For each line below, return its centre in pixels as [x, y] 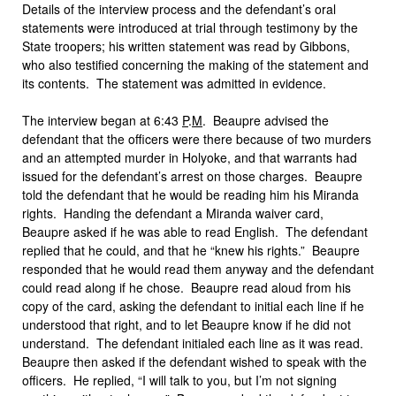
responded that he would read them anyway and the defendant [198, 269]
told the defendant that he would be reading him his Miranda [190, 194]
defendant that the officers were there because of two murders [197, 139]
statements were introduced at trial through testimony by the [190, 27]
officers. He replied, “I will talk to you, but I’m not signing [179, 380]
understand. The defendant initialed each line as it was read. [194, 343]
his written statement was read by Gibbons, [228, 46]
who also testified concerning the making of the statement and [195, 65]
